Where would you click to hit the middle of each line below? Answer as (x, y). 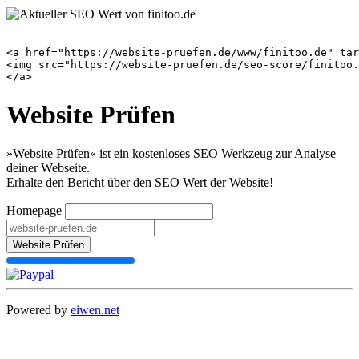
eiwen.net (95, 310)
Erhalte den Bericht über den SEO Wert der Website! (140, 183)
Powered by (38, 310)
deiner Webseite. (48, 168)
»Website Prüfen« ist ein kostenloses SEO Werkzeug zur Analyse (171, 154)
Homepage (34, 211)
